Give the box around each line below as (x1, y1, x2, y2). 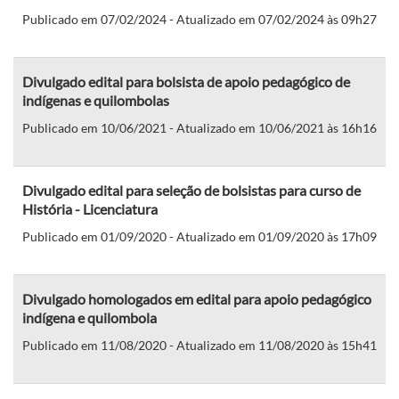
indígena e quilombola (22, 308, 157, 326)
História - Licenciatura (22, 199, 158, 217)
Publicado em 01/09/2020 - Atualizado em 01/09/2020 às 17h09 (22, 228, 377, 244)
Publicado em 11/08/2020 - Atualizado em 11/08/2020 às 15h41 (22, 337, 377, 353)
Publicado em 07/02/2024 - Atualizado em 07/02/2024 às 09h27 (22, 11, 377, 27)
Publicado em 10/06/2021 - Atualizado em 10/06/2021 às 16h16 (22, 119, 377, 135)
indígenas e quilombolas (22, 91, 169, 109)
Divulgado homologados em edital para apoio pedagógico (22, 289, 371, 307)
